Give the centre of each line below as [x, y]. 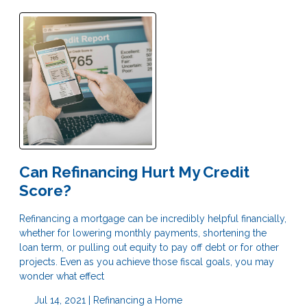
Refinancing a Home [137, 300]
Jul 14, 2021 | [62, 300]
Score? [45, 190]
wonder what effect [62, 276]
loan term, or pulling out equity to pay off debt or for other [149, 247]
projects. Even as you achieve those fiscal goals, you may [147, 261]
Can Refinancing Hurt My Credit [134, 172]
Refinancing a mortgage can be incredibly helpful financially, [153, 218]
